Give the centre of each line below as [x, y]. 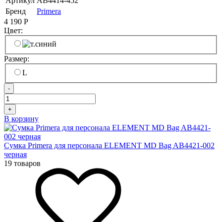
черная [15, 154]
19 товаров [22, 163]
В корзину [21, 118]
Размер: [18, 59]
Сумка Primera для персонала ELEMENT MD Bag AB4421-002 [109, 145]
